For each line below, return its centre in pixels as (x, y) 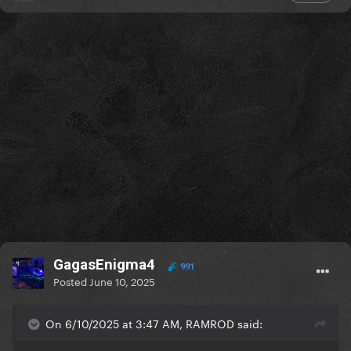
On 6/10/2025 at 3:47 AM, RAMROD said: (154, 323)
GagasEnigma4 (104, 265)
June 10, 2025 (122, 281)
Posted (71, 281)
